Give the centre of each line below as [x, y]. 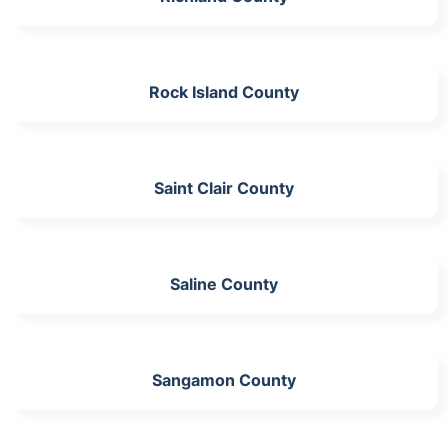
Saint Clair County [224, 187]
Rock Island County [224, 91]
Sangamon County [224, 379]
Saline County [224, 283]
